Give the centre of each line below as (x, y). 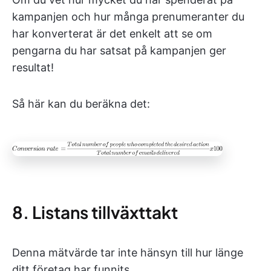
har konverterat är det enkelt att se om (112, 33)
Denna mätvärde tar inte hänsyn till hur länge (128, 253)
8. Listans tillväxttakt (95, 212)
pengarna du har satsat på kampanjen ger (119, 50)
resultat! (33, 67)
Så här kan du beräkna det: (81, 103)
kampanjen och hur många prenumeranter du (128, 16)
